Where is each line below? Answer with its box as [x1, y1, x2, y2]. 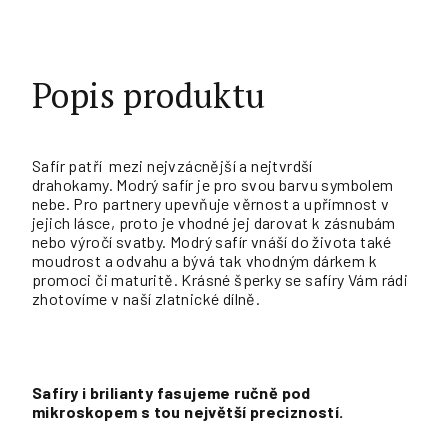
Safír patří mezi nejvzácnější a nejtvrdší [32, 156, 313, 175]
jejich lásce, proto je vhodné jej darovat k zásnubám [32, 213, 396, 232]
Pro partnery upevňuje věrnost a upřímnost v [73, 194, 390, 213]
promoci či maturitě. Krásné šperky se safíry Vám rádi [32, 270, 409, 289]
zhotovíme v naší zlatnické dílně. [32, 289, 264, 308]
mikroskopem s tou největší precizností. [32, 402, 344, 421]
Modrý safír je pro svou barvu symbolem [113, 175, 394, 194]
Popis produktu [32, 73, 266, 118]
